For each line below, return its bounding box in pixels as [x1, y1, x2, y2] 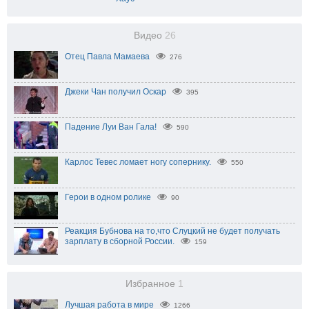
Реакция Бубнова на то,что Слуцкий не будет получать [65, 226, 280, 236]
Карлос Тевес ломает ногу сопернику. [65, 157, 211, 167]
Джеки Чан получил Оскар [65, 87, 166, 97]
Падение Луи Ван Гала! [65, 122, 157, 132]
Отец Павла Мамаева [65, 52, 150, 61]
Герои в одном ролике [65, 192, 151, 202]
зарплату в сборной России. [65, 237, 175, 246]
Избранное [126, 279, 178, 289]
